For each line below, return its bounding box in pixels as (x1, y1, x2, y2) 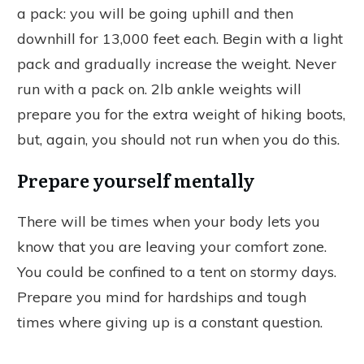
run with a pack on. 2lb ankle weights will (17, 79, 301, 98)
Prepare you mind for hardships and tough (17, 287, 306, 306)
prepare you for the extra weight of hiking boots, (17, 104, 345, 123)
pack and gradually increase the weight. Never (17, 54, 336, 73)
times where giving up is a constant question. (17, 312, 323, 331)
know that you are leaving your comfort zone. (17, 236, 327, 256)
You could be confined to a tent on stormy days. (17, 262, 336, 281)
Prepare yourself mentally (17, 166, 255, 193)
